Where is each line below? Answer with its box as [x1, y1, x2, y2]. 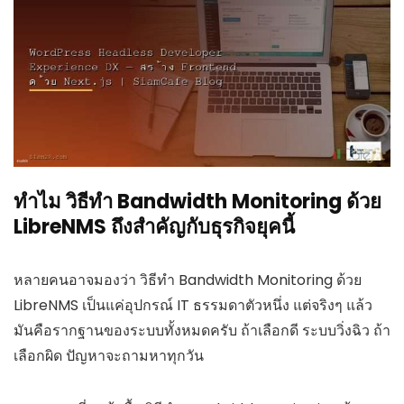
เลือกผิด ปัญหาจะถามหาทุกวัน [14, 344, 204, 366]
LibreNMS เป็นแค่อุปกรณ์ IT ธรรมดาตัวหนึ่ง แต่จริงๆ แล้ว [14, 294, 372, 316]
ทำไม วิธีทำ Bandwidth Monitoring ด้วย [14, 187, 381, 216]
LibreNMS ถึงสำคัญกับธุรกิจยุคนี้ [14, 212, 295, 241]
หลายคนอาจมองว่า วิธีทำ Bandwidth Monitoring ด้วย [14, 269, 362, 290]
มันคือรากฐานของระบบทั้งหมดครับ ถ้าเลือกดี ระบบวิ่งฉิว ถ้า [14, 319, 390, 341]
